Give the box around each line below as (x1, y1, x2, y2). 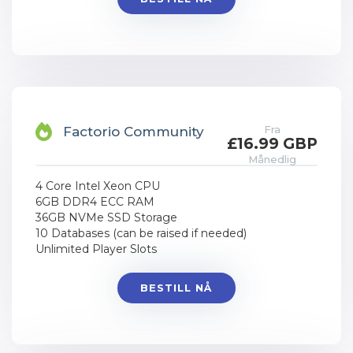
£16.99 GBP (227, 135, 318, 153)
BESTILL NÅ (140, 281, 212, 294)
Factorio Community (63, 124, 204, 139)
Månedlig (248, 153, 296, 165)
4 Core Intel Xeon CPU (35, 179, 160, 193)
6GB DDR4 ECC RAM (35, 195, 154, 209)
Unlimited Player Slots (35, 242, 157, 256)
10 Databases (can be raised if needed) (35, 226, 247, 240)
